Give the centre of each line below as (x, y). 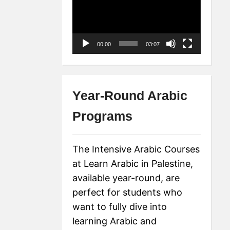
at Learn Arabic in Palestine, (133, 164)
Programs (103, 116)
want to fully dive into (120, 207)
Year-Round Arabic (130, 96)
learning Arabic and (115, 221)
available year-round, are (126, 178)
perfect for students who (128, 193)
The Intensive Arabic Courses (136, 149)
